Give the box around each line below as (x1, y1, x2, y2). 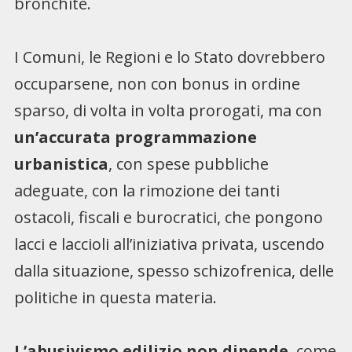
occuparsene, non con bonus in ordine (13, 72, 300, 94)
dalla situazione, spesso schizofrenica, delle (13, 259, 334, 281)
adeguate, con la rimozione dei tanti (13, 179, 280, 201)
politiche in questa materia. (13, 286, 217, 308)
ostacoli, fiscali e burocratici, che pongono (13, 206, 323, 228)
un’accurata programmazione (13, 126, 257, 148)
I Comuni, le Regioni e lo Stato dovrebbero (13, 46, 325, 68)
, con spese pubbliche (108, 152, 269, 174)
